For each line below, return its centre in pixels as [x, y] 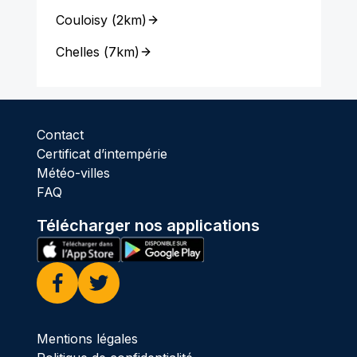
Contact [60, 135]
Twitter [109, 301]
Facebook [77, 301]
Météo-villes [73, 173]
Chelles [77, 52]
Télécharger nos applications [148, 226]
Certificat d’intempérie [102, 154]
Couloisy [81, 20]
